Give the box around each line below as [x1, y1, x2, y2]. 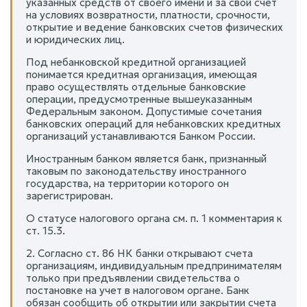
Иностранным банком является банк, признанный [26, 152, 267, 165]
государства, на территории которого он [26, 177, 229, 190]
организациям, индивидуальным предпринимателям [26, 259, 282, 272]
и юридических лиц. [26, 33, 125, 46]
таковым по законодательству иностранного [26, 164, 247, 177]
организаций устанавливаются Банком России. [26, 130, 256, 143]
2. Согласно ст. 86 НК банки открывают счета [26, 247, 253, 260]
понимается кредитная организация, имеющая [26, 68, 257, 81]
